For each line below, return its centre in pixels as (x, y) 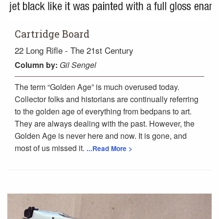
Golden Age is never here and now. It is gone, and (101, 135)
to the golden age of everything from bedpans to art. (103, 111)
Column (29, 65)
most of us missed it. (51, 148)
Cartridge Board (52, 33)
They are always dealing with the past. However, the (105, 123)
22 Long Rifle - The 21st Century (74, 50)
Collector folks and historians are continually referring (107, 99)
